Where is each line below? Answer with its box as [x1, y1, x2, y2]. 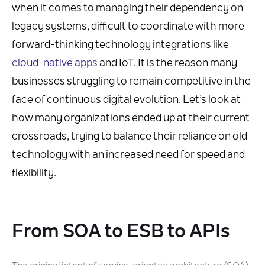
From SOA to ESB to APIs [12, 223, 230, 242]
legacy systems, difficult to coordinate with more [12, 22, 244, 33]
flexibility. [12, 169, 56, 179]
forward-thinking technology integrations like [12, 40, 229, 51]
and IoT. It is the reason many [98, 59, 237, 69]
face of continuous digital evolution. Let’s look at [12, 95, 241, 106]
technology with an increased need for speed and [12, 150, 245, 161]
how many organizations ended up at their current [12, 114, 250, 124]
